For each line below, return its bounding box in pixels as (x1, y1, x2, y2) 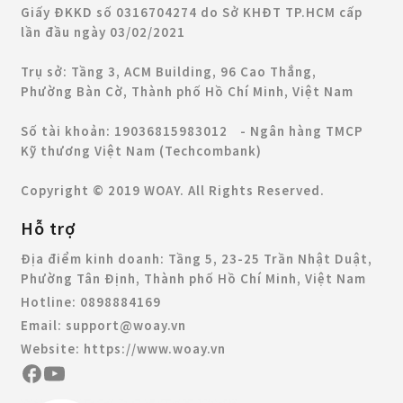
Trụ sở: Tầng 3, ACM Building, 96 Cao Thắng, (21, 63, 317, 81)
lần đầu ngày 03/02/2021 (21, 23, 185, 41)
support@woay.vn (66, 317, 186, 335)
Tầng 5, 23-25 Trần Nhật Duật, (168, 250, 372, 268)
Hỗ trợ (21, 217, 76, 240)
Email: (21, 317, 66, 335)
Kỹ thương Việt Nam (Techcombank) (21, 142, 274, 160)
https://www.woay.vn (84, 340, 226, 358)
